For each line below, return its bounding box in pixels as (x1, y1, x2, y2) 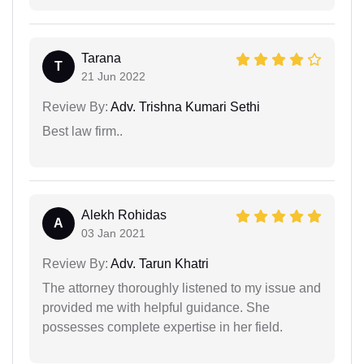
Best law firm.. (42, 123, 123, 138)
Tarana (81, 50, 121, 65)
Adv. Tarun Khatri (108, 256, 209, 271)
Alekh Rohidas (81, 207, 167, 222)
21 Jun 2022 (81, 69, 145, 83)
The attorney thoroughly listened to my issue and (42, 280, 321, 295)
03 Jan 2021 (81, 226, 145, 240)
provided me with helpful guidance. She (42, 300, 270, 314)
